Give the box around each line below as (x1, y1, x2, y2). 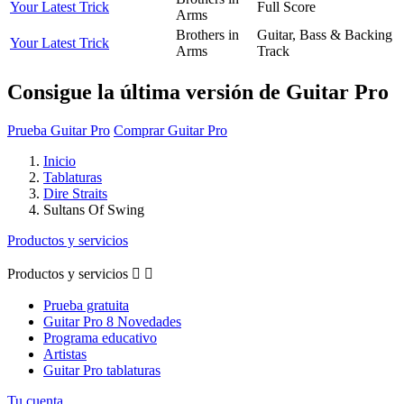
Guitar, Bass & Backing (257, 26, 392, 42)
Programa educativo (43, 329, 157, 345)
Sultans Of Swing (43, 201, 144, 217)
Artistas (43, 345, 87, 362)
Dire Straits (43, 185, 107, 201)
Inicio (43, 152, 76, 169)
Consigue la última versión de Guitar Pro (7, 79, 389, 104)
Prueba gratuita (43, 297, 129, 313)
